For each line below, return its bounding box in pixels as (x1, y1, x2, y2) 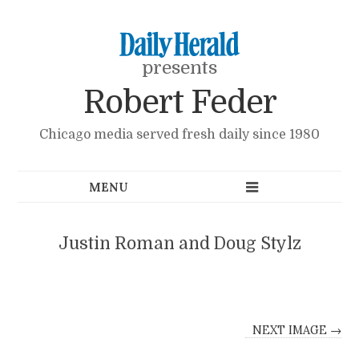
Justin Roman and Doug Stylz (58, 233, 301, 253)
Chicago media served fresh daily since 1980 (39, 127, 320, 142)
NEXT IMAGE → (252, 323, 341, 338)
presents (142, 58, 217, 78)
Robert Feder (83, 84, 276, 122)
